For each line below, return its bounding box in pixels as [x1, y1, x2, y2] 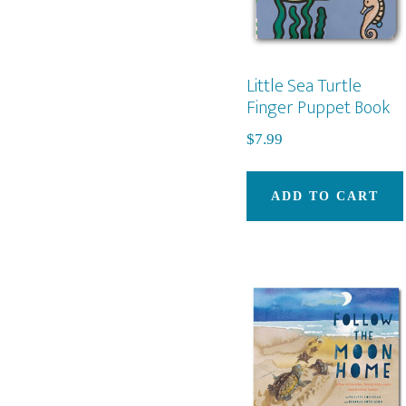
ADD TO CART [271, 188, 379, 203]
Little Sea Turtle [246, 70, 362, 101]
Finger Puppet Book [246, 92, 390, 123]
